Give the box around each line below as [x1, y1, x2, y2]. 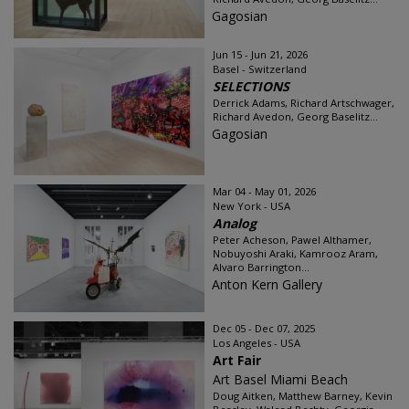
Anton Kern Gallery [212, 276, 322, 293]
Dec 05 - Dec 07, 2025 [213, 321, 315, 335]
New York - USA [213, 199, 290, 213]
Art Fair [213, 351, 261, 369]
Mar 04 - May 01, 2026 [213, 184, 316, 198]
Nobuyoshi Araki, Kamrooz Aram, [213, 246, 378, 260]
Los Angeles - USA [213, 336, 300, 350]
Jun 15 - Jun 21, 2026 [213, 47, 308, 61]
